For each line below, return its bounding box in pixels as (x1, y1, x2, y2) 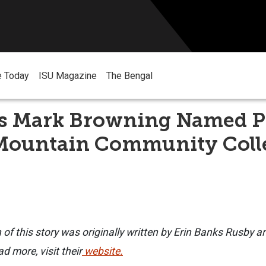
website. (82, 245, 123, 257)
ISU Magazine (39, 70, 97, 82)
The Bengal (106, 70, 153, 82)
